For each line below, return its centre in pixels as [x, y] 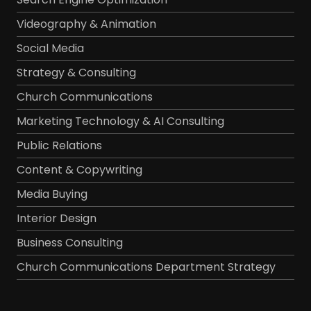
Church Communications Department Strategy [146, 267]
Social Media [50, 48]
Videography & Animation [86, 24]
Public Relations [59, 145]
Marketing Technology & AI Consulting [120, 121]
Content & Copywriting [79, 169]
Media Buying [52, 194]
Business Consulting [69, 242]
